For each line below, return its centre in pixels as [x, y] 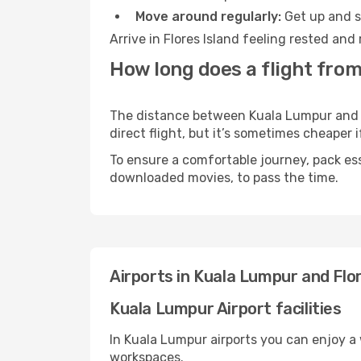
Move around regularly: [208, 17]
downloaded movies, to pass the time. [224, 178]
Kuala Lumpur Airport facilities [226, 309]
